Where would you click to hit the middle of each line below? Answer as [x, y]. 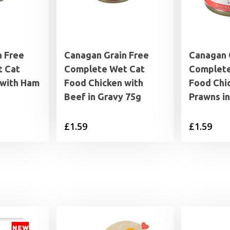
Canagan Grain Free [107, 55]
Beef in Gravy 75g [103, 97]
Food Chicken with [104, 83]
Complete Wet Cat [104, 69]
